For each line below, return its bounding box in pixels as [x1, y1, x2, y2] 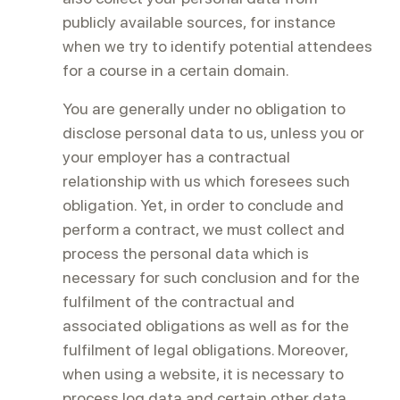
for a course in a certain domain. [62, 61, 289, 79]
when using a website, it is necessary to [62, 364, 344, 383]
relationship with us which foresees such [62, 171, 350, 190]
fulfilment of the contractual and [62, 292, 295, 311]
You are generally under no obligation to [62, 99, 346, 118]
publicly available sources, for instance [62, 12, 336, 31]
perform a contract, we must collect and [62, 220, 345, 238]
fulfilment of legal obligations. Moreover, [62, 340, 348, 359]
